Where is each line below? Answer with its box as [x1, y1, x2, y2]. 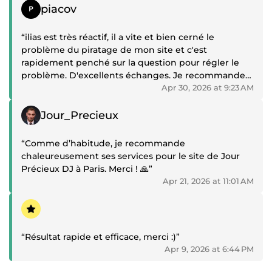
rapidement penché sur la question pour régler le [21, 57, 239, 69]
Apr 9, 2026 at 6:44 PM [165, 244, 254, 254]
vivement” [21, 83, 67, 94]
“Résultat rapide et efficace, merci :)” [21, 231, 180, 243]
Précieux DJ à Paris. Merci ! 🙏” [21, 163, 152, 175]
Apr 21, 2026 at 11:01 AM [163, 176, 254, 186]
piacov [41, 2, 76, 16]
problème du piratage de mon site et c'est [21, 44, 207, 56]
